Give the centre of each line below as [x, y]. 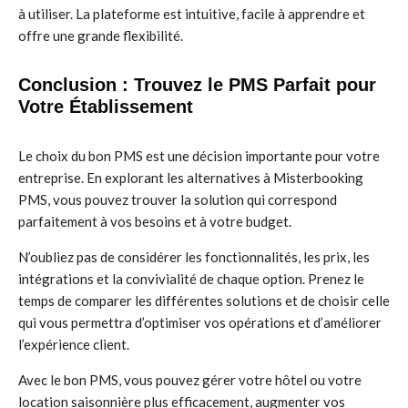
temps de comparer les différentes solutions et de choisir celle [204, 301]
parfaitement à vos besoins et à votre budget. [155, 221]
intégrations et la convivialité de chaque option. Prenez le [191, 279]
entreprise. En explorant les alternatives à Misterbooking [191, 178]
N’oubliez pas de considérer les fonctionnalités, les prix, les [194, 257]
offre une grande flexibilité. [101, 36]
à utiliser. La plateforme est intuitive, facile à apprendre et [192, 14]
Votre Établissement [106, 107]
